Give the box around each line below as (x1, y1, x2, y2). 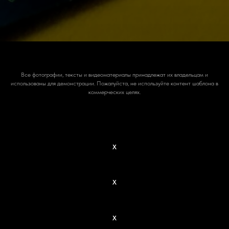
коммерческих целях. (88, 88, 141, 96)
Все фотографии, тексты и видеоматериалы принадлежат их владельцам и (21, 71, 208, 78)
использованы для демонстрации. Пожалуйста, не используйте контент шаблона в (11, 79, 218, 87)
